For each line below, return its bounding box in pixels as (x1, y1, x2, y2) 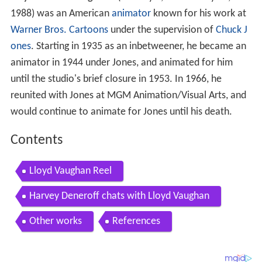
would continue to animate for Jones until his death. (10, 110, 232, 122)
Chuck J (215, 28, 247, 40)
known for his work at (150, 12, 246, 23)
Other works (29, 219, 82, 230)
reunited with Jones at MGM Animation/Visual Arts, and (10, 94, 246, 105)
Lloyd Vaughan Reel (29, 168, 112, 180)
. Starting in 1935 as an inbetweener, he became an (30, 44, 246, 56)
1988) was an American (10, 12, 112, 23)
